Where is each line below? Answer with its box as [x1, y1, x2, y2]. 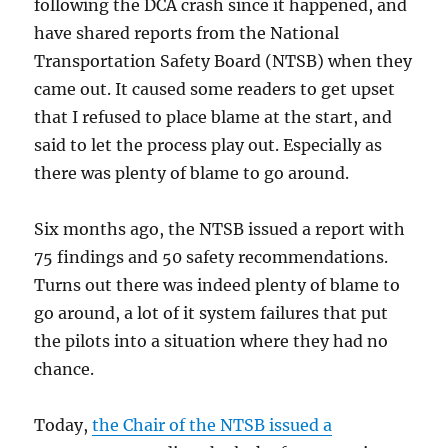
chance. [34, 358, 95, 379]
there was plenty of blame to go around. [34, 162, 350, 183]
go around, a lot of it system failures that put [34, 302, 389, 323]
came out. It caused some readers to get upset [34, 78, 396, 99]
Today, [34, 414, 93, 435]
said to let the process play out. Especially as [34, 134, 383, 155]
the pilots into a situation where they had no [34, 330, 389, 351]
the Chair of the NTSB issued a [92, 414, 333, 435]
